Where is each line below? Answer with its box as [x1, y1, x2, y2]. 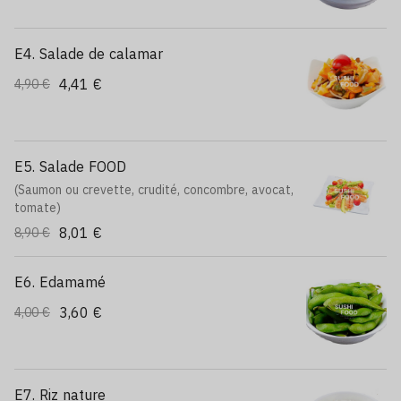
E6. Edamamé [14, 273, 106, 291]
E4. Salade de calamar [14, 45, 163, 63]
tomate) [14, 200, 61, 216]
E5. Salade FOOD [14, 158, 126, 175]
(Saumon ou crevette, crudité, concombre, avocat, [14, 182, 294, 198]
